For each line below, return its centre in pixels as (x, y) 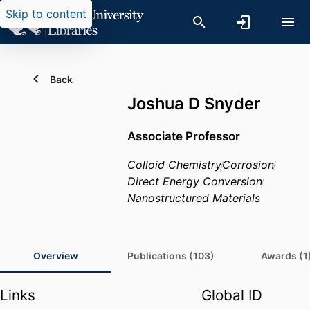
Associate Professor (184, 136)
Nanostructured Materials (194, 198)
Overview (55, 256)
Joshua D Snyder (194, 103)
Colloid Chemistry (174, 165)
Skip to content (46, 14)
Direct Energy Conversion (195, 182)
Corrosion (248, 165)
